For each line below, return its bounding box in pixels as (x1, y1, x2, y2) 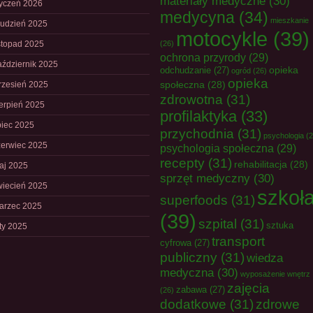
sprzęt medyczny (160, 171, 250, 185)
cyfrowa (160, 238, 191, 248)
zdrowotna (160, 92, 223, 107)
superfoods (160, 192, 228, 208)
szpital (198, 216, 237, 231)
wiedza (247, 251, 283, 265)
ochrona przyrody (160, 51, 246, 64)
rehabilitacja (234, 159, 287, 170)
